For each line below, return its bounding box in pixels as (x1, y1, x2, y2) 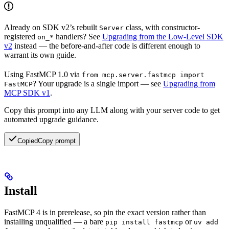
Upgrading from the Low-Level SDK (102, 32, 223, 41)
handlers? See (54, 32, 102, 41)
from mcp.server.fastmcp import (82, 71, 204, 79)
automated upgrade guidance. (4, 115, 99, 124)
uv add (194, 218, 218, 226)
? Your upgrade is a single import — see (33, 79, 163, 88)
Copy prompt (38, 137, 76, 145)
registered (4, 32, 37, 41)
